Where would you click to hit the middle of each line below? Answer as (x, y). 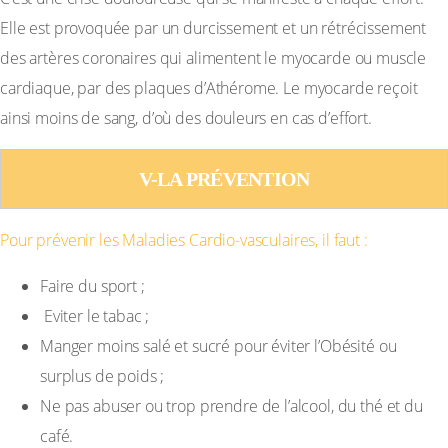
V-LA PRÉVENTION (224, 178)
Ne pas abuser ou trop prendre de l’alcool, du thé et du (231, 406)
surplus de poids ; (102, 376)
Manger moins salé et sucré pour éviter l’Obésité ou (218, 346)
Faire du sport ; (92, 286)
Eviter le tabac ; (95, 316)
